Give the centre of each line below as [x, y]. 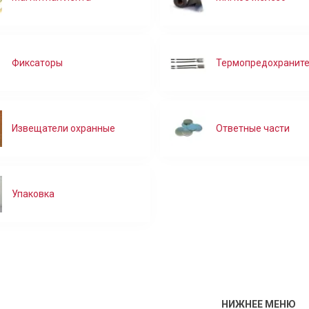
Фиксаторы [38, 62]
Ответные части [253, 128]
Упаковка [33, 193]
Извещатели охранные [64, 128]
